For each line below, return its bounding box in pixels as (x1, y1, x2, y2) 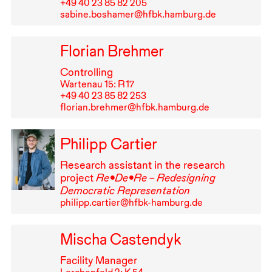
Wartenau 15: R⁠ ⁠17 (59, 78, 134, 90)
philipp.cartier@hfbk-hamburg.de (59, 197, 203, 209)
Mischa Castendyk (59, 229, 181, 248)
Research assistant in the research (59, 158, 225, 172)
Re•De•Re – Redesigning (95, 171, 216, 185)
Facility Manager (59, 253, 137, 267)
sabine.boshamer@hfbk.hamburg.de (59, 8, 216, 21)
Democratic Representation (59, 184, 190, 197)
